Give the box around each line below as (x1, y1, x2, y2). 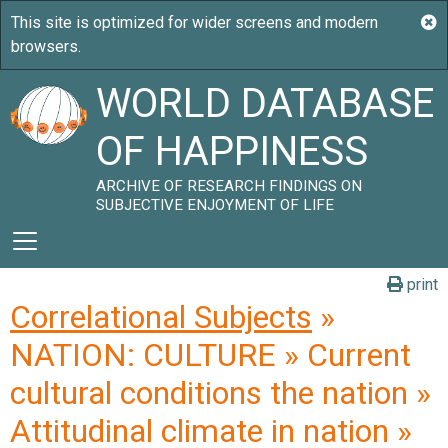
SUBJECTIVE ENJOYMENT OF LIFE (96, 196, 335, 214)
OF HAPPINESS (96, 128, 369, 175)
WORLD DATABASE (96, 80, 435, 127)
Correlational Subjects (10, 298, 312, 336)
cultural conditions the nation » (10, 374, 431, 412)
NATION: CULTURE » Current (10, 336, 411, 374)
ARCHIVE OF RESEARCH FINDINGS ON (96, 177, 363, 195)
